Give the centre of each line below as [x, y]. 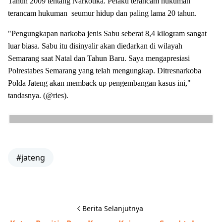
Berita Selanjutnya [112, 208]
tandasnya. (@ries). [38, 95]
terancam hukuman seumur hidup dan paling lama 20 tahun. [102, 13]
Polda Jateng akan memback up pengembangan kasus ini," [99, 83]
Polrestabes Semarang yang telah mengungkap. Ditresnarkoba [105, 70]
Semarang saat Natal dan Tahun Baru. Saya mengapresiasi [99, 58]
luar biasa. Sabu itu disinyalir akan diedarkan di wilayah [95, 46]
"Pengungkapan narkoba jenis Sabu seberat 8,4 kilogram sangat [107, 33]
